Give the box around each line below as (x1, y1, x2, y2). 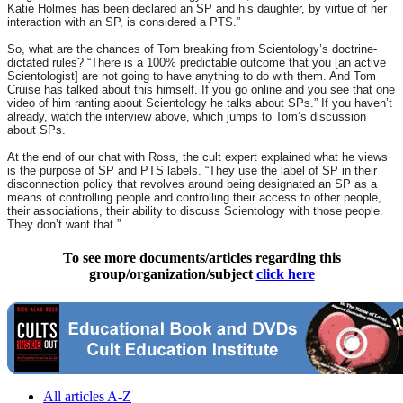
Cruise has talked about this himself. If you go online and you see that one (7, 83, 395, 97)
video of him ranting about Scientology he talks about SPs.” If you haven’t (7, 96, 392, 111)
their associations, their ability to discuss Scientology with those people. (7, 204, 383, 219)
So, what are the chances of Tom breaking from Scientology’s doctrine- (7, 42, 377, 57)
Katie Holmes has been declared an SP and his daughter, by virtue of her (7, 2, 387, 16)
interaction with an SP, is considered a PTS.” (7, 15, 240, 30)
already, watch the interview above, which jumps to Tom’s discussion (7, 110, 366, 124)
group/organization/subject (88, 266, 256, 282)
